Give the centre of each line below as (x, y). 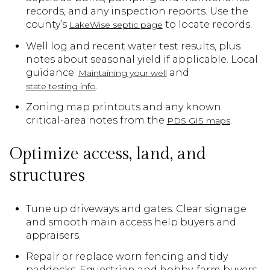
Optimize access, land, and (108, 154)
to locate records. (207, 25)
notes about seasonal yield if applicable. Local (142, 59)
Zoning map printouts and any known (123, 107)
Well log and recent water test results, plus (133, 46)
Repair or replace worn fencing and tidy (127, 257)
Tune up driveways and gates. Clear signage (136, 209)
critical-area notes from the (96, 120)
